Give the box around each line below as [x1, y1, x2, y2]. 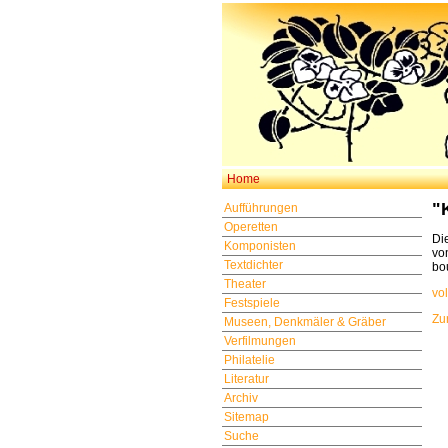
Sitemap [224, 410, 269, 424]
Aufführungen [224, 201, 298, 215]
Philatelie [224, 353, 275, 367]
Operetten [224, 220, 278, 234]
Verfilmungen [224, 334, 296, 348]
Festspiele [224, 296, 280, 310]
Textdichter [224, 258, 283, 272]
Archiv [224, 391, 258, 405]
